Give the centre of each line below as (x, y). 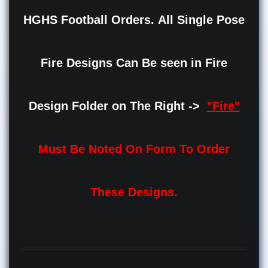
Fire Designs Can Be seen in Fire (134, 63)
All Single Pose (200, 20)
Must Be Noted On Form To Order (134, 149)
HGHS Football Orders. (89, 20)
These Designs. (134, 192)
